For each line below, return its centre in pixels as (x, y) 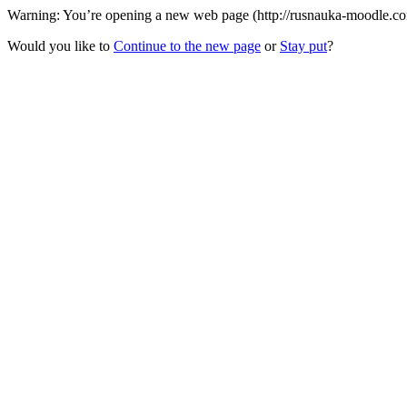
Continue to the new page (187, 46)
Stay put (303, 46)
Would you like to (60, 46)
